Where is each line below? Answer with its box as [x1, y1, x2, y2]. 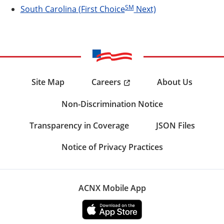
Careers [91, 76, 121, 87]
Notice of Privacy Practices [61, 141, 163, 152]
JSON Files [155, 119, 195, 131]
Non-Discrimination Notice [61, 98, 163, 109]
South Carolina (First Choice [20, 3, 125, 14]
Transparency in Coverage [29, 119, 129, 131]
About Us [157, 76, 192, 88]
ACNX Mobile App [78, 182, 146, 193]
